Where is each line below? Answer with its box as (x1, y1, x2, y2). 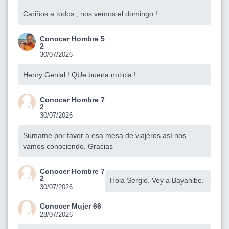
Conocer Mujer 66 (40, 201, 101, 210)
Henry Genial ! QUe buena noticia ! (23, 70, 136, 79)
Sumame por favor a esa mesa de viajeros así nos (23, 131, 186, 140)
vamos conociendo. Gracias (23, 142, 113, 150)
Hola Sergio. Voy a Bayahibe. (110, 176, 204, 185)
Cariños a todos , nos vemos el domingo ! (23, 9, 157, 18)
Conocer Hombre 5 (40, 34, 105, 43)
